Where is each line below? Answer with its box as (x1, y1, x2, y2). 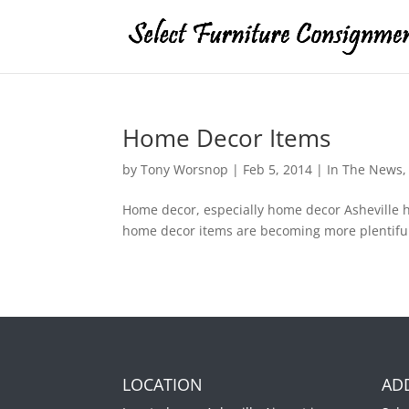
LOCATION (122, 372, 204, 395)
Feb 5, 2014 (243, 161, 313, 178)
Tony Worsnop (141, 161, 229, 178)
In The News (327, 161, 404, 178)
